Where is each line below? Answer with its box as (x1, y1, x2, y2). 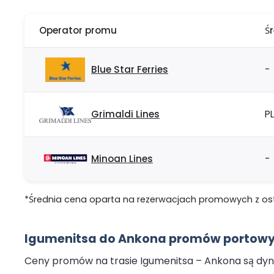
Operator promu (39, 24, 117, 37)
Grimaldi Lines (91, 108, 160, 121)
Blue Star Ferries (91, 63, 168, 76)
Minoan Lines (91, 152, 153, 166)
